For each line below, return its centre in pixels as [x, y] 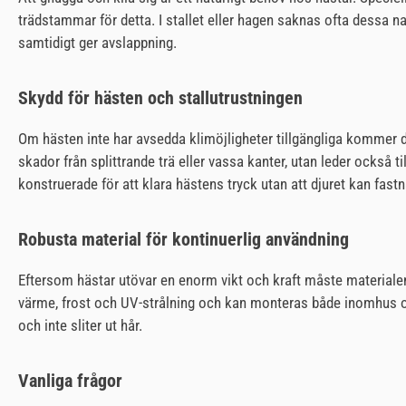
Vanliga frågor [70, 381]
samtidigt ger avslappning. [97, 43]
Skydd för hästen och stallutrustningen [160, 98]
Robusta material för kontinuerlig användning [184, 239]
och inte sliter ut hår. [80, 325]
